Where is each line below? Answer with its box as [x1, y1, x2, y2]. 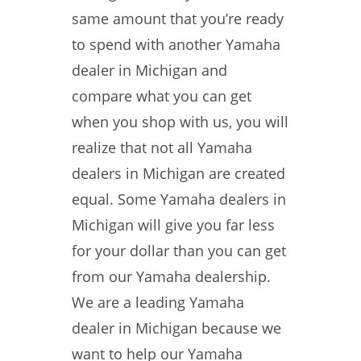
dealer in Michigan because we [72, 318, 281, 338]
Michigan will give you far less [72, 215, 275, 234]
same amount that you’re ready [72, 9, 284, 28]
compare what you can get [72, 86, 251, 106]
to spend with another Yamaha [72, 35, 280, 54]
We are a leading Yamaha [72, 293, 244, 312]
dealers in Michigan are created [72, 164, 285, 183]
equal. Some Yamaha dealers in [72, 189, 286, 209]
